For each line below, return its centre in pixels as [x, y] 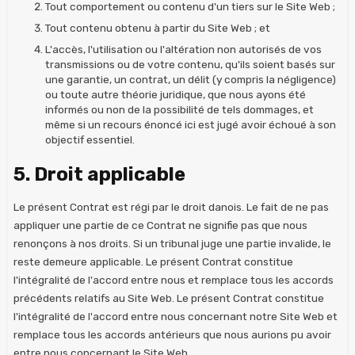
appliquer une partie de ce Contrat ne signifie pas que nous [160, 225]
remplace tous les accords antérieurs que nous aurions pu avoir [172, 334]
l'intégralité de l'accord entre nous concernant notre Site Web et [176, 316]
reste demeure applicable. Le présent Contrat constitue [153, 261]
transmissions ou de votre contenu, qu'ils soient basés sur [190, 64]
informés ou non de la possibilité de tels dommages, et [179, 109]
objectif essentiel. [90, 139]
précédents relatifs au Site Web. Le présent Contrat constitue [169, 298]
